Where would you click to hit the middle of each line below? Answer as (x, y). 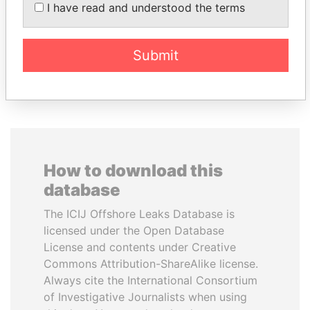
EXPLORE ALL (155, 65)
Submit (156, 55)
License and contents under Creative (140, 247)
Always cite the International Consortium (151, 280)
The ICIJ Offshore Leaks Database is (139, 214)
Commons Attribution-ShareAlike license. (151, 264)
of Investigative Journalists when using (145, 297)
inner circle (227, 17)
